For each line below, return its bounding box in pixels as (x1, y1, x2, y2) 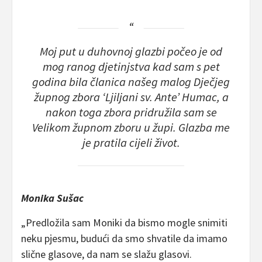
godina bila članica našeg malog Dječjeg (32, 74, 230, 90)
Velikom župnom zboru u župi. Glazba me (32, 120, 230, 136)
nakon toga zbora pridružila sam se (45, 105, 217, 120)
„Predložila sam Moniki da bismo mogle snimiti (21, 215, 227, 229)
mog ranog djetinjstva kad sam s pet (42, 59, 220, 75)
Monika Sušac (21, 191, 84, 205)
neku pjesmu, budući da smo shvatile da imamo (21, 231, 227, 245)
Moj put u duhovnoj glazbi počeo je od (40, 44, 222, 60)
